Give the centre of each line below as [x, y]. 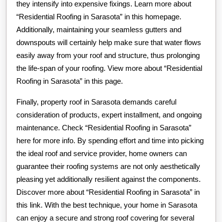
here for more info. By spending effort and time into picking [110, 140]
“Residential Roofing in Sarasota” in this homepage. [99, 16]
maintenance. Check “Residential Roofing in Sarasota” [104, 127]
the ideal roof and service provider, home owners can [102, 153]
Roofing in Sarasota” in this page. [70, 81]
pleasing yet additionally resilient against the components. [109, 179]
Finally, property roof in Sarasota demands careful [96, 102]
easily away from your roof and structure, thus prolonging [108, 55]
